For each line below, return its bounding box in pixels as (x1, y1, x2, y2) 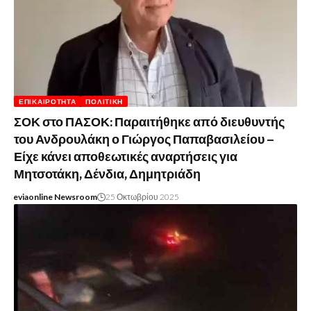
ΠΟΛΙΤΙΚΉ (85, 97, 124, 106)
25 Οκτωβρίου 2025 (105, 192, 179, 203)
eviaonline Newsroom (12, 192, 97, 203)
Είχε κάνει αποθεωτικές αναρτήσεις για (14, 149, 237, 165)
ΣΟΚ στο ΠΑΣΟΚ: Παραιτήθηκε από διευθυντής (14, 115, 285, 131)
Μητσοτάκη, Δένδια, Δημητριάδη (14, 167, 201, 183)
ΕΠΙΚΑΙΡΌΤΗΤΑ (19, 97, 76, 106)
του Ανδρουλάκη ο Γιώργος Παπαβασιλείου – (14, 132, 274, 148)
